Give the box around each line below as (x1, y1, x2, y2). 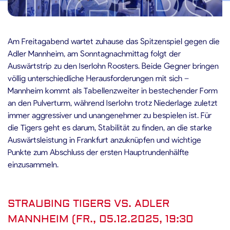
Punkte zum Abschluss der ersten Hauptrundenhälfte (8, 147, 189, 157)
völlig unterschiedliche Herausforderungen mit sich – (8, 73, 189, 83)
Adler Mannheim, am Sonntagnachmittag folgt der (8, 48, 181, 58)
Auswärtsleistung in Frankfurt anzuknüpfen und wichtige (8, 135, 201, 144)
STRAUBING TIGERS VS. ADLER (8, 197, 169, 210)
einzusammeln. (8, 159, 59, 169)
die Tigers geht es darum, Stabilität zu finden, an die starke (8, 122, 212, 132)
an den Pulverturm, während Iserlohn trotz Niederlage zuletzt (8, 98, 218, 107)
